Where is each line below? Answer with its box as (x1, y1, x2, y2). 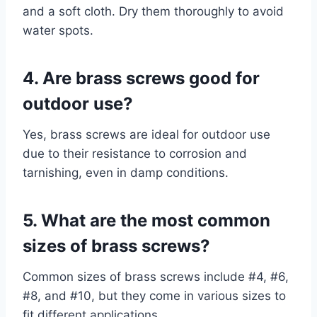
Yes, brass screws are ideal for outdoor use (23, 127, 270, 142)
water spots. (23, 23, 93, 38)
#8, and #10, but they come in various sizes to (23, 289, 286, 304)
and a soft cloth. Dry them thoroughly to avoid (23, 4, 284, 19)
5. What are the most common (23, 210, 270, 231)
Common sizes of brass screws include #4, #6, (23, 270, 289, 284)
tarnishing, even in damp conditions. (23, 166, 229, 180)
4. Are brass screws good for (23, 68, 260, 89)
